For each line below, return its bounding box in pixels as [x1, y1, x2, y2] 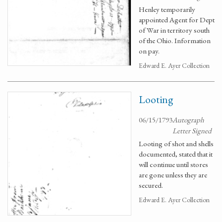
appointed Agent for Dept [139, 15, 215, 24]
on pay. [139, 46, 160, 55]
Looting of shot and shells [139, 139, 214, 148]
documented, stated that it [139, 149, 213, 159]
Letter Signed [172, 126, 212, 135]
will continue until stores [139, 160, 208, 169]
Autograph [172, 115, 204, 124]
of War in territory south [139, 25, 210, 35]
